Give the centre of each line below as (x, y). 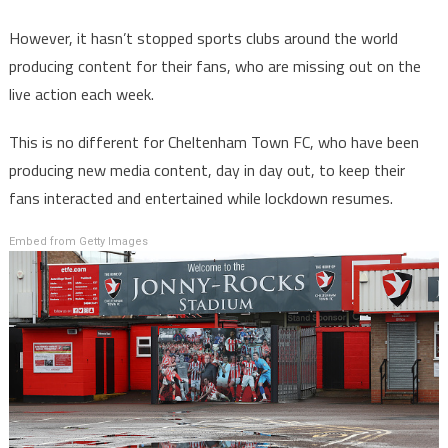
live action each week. (81, 94)
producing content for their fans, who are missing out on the (214, 66)
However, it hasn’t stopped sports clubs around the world (203, 38)
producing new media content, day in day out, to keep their (206, 170)
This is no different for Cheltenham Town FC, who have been (213, 142)
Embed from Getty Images (78, 241)
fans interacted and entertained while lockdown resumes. (200, 198)
